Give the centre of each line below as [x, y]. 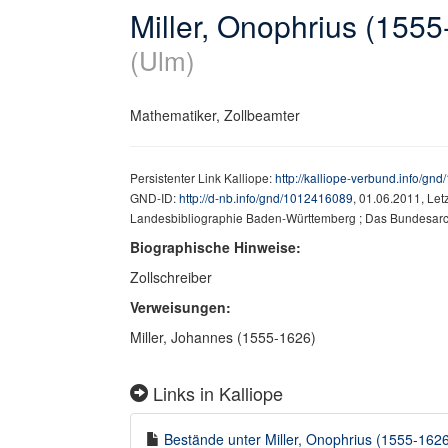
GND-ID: [154, 197]
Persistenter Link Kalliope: [202, 177]
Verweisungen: [180, 307]
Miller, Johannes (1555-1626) [223, 337]
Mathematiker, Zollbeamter [215, 115]
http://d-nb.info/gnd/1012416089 [266, 197]
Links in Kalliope [215, 393]
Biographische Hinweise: [215, 247]
